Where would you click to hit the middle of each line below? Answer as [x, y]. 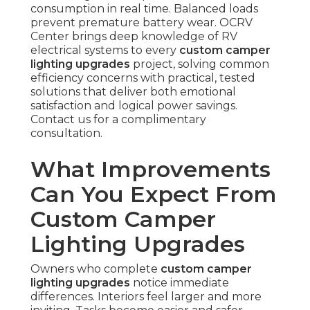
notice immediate [180, 283]
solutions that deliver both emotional [133, 92]
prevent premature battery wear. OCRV [142, 23]
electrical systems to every [105, 51]
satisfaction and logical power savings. [134, 106]
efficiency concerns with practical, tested [143, 78]
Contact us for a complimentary [118, 120]
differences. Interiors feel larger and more [146, 297]
